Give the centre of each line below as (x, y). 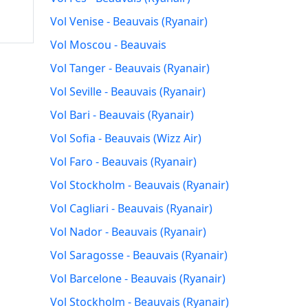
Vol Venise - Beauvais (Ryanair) (129, 21)
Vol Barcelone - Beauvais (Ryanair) (138, 278)
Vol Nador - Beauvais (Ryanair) (128, 232)
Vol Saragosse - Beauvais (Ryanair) (139, 255)
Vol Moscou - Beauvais (108, 45)
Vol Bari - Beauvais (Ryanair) (122, 115)
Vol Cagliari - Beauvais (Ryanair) (131, 208)
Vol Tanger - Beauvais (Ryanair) (130, 68)
